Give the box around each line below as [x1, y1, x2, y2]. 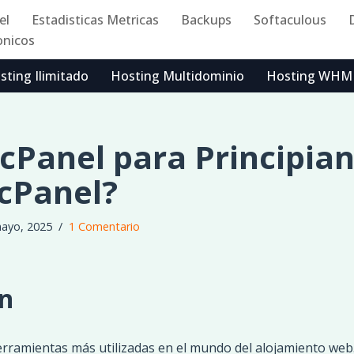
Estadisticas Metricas [32, 10, 159, 28]
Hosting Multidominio [111, 67, 244, 85]
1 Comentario [68, 219, 140, 234]
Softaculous [254, 10, 326, 28]
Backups [181, 10, 232, 28]
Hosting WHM [266, 67, 352, 85]
